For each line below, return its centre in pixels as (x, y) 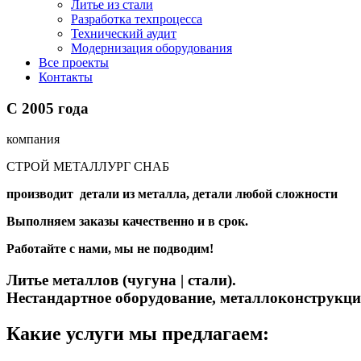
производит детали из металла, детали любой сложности (172, 194)
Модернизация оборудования (151, 48)
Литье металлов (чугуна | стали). (121, 280)
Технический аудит (124, 33)
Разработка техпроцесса (137, 19)
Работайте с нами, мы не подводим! (112, 249)
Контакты (66, 77)
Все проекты (74, 62)
